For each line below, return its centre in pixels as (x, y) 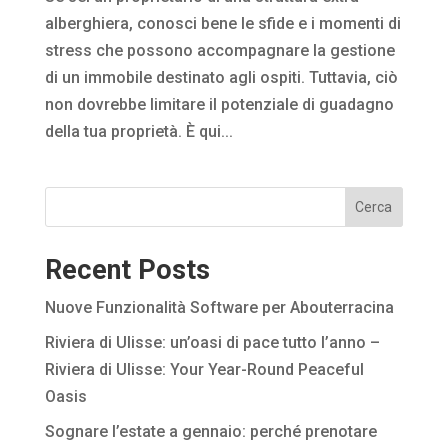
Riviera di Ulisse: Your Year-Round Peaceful (204, 369)
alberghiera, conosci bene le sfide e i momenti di (222, 23)
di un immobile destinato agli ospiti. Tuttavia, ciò (221, 77)
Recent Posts (127, 269)
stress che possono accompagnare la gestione (219, 50)
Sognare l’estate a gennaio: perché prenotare (210, 431)
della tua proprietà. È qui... (138, 131)
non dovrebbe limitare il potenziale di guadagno (219, 104)
